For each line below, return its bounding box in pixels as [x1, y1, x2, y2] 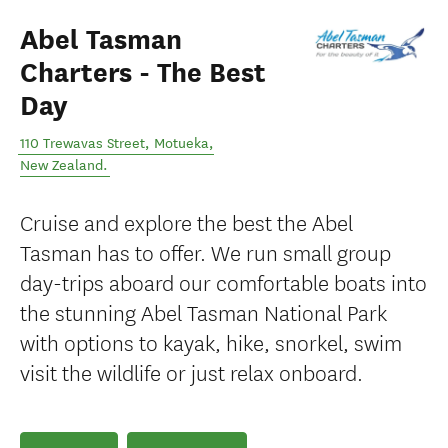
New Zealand [20, 157, 103, 174]
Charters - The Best [20, 56, 266, 90]
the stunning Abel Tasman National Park [20, 296, 387, 327]
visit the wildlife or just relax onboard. [20, 356, 363, 387]
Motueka [154, 135, 209, 152]
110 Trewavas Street [20, 135, 145, 152]
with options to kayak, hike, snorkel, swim [20, 326, 402, 357]
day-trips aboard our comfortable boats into [20, 266, 427, 297]
